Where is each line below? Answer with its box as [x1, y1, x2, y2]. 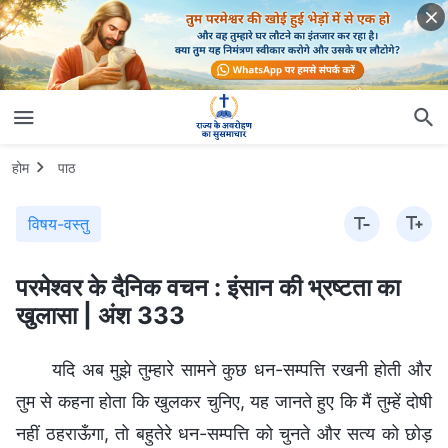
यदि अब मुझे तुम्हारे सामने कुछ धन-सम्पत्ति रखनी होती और [52, 358, 432, 380]
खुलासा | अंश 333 [16, 300, 185, 330]
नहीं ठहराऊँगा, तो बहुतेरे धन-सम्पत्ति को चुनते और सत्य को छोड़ [16, 422, 432, 444]
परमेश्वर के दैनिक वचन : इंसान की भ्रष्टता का [16, 272, 400, 302]
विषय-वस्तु [28, 213, 89, 234]
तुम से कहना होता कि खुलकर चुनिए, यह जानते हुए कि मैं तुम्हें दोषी [16, 390, 432, 412]
